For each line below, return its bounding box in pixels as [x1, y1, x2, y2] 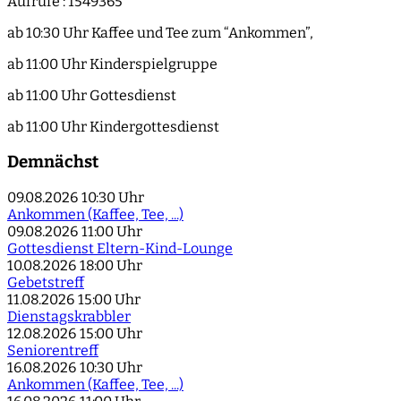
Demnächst [7, 152, 98, 173]
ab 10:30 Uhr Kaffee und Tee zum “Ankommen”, [7, 24, 313, 42]
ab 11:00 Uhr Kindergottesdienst [7, 118, 219, 136]
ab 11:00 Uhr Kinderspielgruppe [7, 55, 218, 73]
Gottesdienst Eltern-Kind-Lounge [7, 239, 233, 257]
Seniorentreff [7, 341, 98, 359]
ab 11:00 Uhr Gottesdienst [7, 87, 176, 105]
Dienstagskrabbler [7, 307, 131, 325]
